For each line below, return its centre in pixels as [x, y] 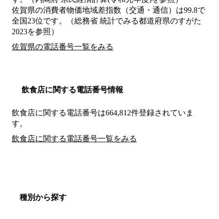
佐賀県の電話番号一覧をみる [63, 47]
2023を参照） [35, 32]
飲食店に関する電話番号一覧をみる [74, 139]
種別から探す [43, 197]
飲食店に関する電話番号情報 [72, 90]
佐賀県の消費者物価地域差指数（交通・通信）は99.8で [109, 10]
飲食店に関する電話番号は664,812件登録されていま [103, 113]
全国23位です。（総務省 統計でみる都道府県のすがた [107, 21]
